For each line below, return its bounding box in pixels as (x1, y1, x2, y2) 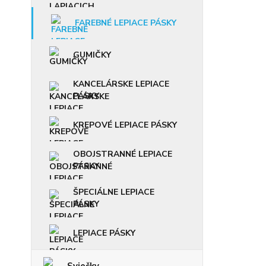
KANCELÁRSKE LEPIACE (73, 78, 169, 90)
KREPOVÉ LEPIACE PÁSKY (73, 119, 177, 131)
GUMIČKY (73, 49, 111, 61)
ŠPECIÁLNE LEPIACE (73, 186, 154, 198)
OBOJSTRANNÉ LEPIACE (73, 148, 172, 160)
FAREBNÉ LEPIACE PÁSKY (75, 17, 176, 28)
